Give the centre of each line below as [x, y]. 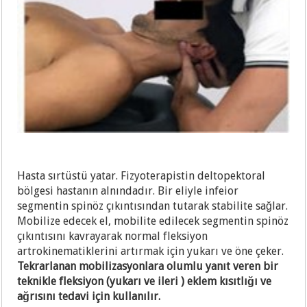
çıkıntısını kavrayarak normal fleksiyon [113, 236]
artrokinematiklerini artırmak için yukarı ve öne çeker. [151, 251]
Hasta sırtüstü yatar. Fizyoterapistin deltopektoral [142, 176]
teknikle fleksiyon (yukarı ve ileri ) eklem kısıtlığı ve [145, 282]
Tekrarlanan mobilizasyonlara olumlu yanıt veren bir [148, 267]
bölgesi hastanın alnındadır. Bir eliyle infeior [128, 191]
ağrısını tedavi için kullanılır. [89, 297]
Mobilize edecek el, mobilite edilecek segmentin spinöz [153, 221]
